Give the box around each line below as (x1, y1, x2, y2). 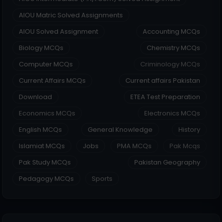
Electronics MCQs (144, 109, 200, 118)
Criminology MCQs (140, 59, 200, 69)
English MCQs (19, 125, 62, 135)
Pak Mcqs (169, 141, 201, 151)
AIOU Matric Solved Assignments (19, 10, 123, 20)
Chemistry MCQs (147, 43, 200, 53)
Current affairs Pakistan (125, 76, 200, 86)
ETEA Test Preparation (130, 92, 200, 102)
